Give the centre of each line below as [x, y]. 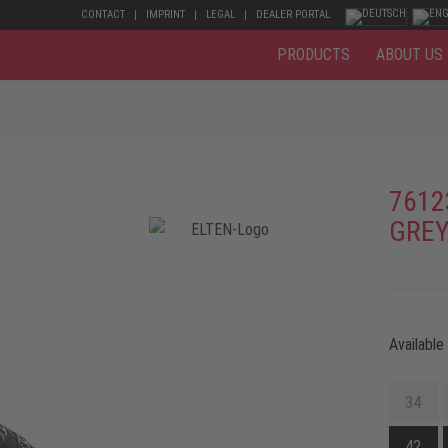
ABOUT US [409, 54]
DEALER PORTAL [293, 14]
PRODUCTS [313, 54]
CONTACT [103, 14]
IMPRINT [165, 14]
